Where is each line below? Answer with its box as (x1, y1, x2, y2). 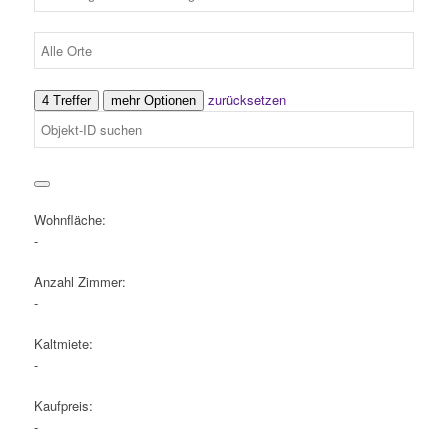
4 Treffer (41, 92, 91, 108)
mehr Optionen (110, 92, 196, 108)
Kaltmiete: (33, 333, 93, 353)
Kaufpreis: (33, 395, 93, 415)
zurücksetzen (207, 89, 286, 109)
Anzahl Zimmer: (33, 271, 126, 291)
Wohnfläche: (33, 209, 106, 229)
